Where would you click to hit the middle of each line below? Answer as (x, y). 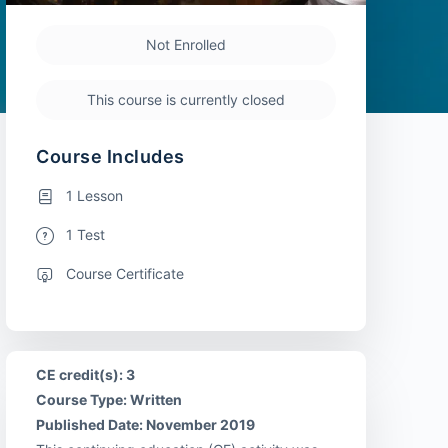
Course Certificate (125, 273)
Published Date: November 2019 (145, 424)
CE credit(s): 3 (85, 374)
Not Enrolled (186, 44)
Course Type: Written (109, 399)
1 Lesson (94, 195)
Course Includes (110, 156)
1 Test (85, 234)
